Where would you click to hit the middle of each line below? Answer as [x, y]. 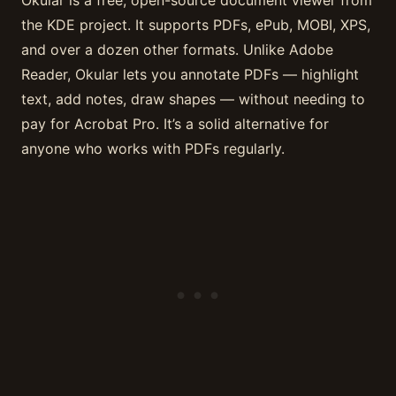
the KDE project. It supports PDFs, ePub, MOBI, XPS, [196, 24]
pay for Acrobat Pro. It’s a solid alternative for [175, 123]
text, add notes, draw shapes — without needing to [193, 99]
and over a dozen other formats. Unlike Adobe [177, 49]
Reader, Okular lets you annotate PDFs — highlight [190, 74]
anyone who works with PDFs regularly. [153, 148]
